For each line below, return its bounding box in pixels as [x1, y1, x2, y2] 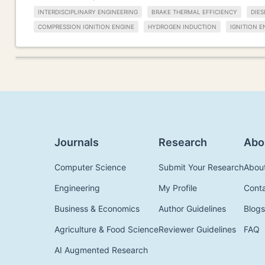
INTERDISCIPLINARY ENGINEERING [38, 8, 138, 16]
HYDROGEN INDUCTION [148, 22, 216, 30]
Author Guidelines [159, 203, 226, 214]
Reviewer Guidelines [159, 224, 236, 234]
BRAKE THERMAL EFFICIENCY [151, 8, 237, 16]
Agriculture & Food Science [54, 224, 159, 234]
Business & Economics [54, 203, 140, 214]
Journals [54, 135, 99, 148]
